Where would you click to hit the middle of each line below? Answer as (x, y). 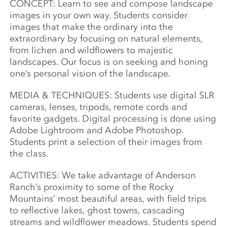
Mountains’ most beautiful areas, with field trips (108, 199)
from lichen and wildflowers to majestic (91, 50)
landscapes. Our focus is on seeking (85, 62)
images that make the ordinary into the (91, 27)
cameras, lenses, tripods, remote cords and (99, 107)
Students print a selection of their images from (106, 142)
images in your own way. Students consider (99, 15)
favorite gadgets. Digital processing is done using (113, 119)
